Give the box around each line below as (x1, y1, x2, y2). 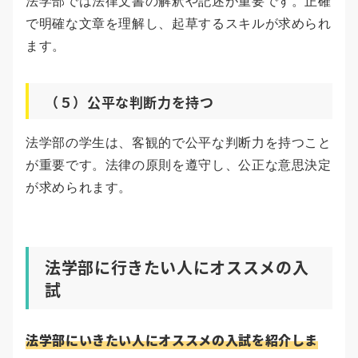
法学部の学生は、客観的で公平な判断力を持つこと (26, 135, 332, 151)
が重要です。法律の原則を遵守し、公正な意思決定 (26, 157, 332, 173)
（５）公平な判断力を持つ (45, 92, 214, 113)
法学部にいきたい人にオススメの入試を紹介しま (26, 330, 319, 350)
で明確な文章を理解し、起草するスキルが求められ (26, 16, 332, 32)
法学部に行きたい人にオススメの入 (45, 256, 309, 280)
